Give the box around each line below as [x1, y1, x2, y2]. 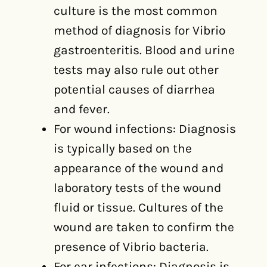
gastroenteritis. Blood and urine [54, 43, 235, 57]
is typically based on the [54, 141, 192, 156]
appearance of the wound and [54, 161, 223, 175]
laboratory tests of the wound [54, 181, 221, 195]
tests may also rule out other [54, 63, 219, 77]
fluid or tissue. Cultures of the [54, 200, 223, 215]
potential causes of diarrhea [54, 82, 215, 97]
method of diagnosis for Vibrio [54, 23, 225, 38]
